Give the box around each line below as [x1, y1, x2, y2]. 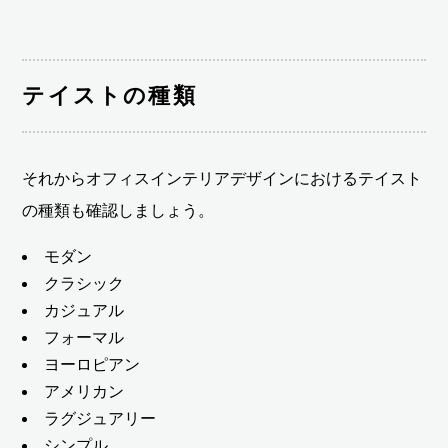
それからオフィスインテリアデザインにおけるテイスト [22, 170, 423, 188]
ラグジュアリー [44, 410, 157, 428]
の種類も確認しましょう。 [22, 202, 215, 220]
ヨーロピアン [44, 356, 141, 374]
